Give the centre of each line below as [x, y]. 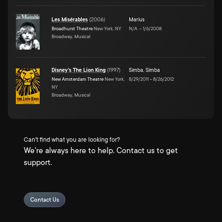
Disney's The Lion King [79, 70]
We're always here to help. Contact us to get [101, 151]
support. [38, 163]
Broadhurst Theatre [72, 28]
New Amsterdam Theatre [78, 79]
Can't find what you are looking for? [72, 140]
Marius [137, 20]
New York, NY [107, 28]
